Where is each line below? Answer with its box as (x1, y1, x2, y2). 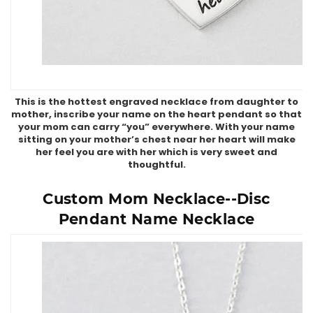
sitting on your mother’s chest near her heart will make (17, 132, 296, 146)
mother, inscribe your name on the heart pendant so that (11, 107, 302, 121)
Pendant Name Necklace (58, 210, 255, 228)
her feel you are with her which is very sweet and (36, 145, 277, 159)
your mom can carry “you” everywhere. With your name (18, 119, 295, 133)
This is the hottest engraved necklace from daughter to (15, 94, 298, 108)
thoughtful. (127, 157, 186, 171)
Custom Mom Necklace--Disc (43, 189, 270, 208)
